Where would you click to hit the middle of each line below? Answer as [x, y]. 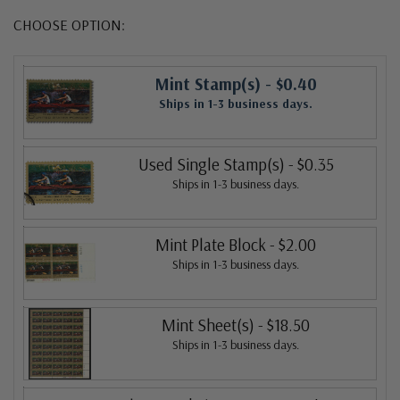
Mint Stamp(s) [208, 83]
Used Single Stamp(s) [211, 164]
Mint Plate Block [211, 244]
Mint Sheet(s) [208, 325]
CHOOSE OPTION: [69, 24]
